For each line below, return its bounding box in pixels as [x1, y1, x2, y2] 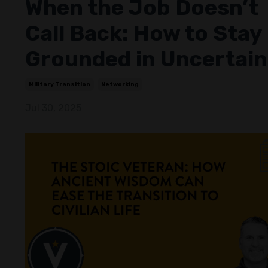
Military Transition [29, 80, 90, 88]
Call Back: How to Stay [25, 20, 261, 46]
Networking [101, 80, 139, 88]
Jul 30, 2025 [25, 102, 81, 114]
